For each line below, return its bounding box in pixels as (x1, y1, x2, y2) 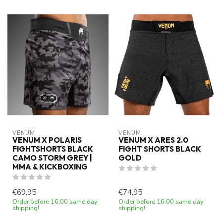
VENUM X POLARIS (12, 135, 82, 145)
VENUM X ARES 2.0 (118, 135, 188, 145)
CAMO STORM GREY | (12, 153, 92, 163)
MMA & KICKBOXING (12, 162, 88, 172)
